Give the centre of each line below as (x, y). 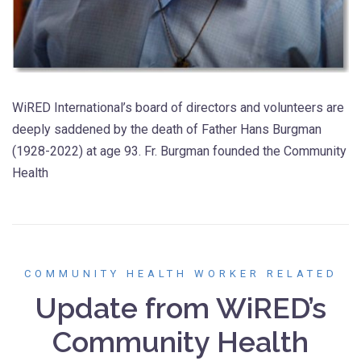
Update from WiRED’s (180, 307)
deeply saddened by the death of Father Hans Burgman (167, 129)
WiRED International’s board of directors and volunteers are (178, 107)
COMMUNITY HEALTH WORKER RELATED (180, 273)
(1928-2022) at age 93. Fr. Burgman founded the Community (179, 151)
